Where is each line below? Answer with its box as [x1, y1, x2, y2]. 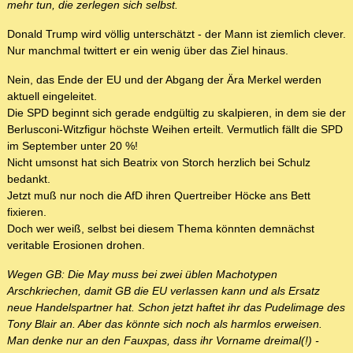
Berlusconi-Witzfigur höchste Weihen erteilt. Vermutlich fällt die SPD [7, 123, 343, 136]
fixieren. [7, 206, 46, 219]
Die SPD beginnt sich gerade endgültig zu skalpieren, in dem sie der [7, 106, 346, 120]
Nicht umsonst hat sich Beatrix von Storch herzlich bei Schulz [7, 156, 310, 169]
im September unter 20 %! [7, 139, 138, 153]
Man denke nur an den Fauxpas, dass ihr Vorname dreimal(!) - [7, 334, 319, 347]
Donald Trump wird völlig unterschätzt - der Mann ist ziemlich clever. [7, 28, 346, 41]
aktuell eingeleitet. [7, 90, 97, 103]
